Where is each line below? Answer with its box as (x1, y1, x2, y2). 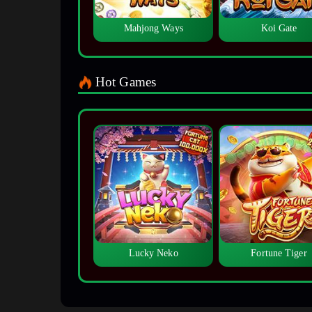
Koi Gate (260, 23, 297, 34)
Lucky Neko (128, 248, 178, 259)
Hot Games (95, 75, 156, 90)
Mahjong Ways (123, 23, 183, 34)
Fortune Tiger (251, 248, 307, 259)
